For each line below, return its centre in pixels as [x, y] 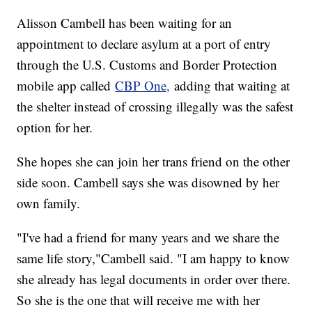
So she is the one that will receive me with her [139, 299]
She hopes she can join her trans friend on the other [154, 161]
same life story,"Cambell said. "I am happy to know [154, 258]
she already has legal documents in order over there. [154, 279]
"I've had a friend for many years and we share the [148, 237]
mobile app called [66, 85]
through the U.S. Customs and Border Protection [147, 64]
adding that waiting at [230, 85]
